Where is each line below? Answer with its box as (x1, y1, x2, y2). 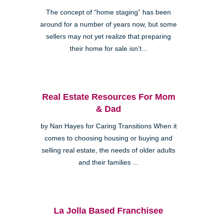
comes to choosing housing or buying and (45, 134, 172, 142)
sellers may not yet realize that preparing (46, 32, 171, 40)
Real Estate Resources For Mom (42, 92, 175, 102)
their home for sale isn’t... (70, 45, 147, 52)
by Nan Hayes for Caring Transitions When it (40, 122, 177, 130)
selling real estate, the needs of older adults (42, 146, 175, 154)
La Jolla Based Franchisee (54, 205, 163, 216)
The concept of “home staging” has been (46, 8, 171, 16)
